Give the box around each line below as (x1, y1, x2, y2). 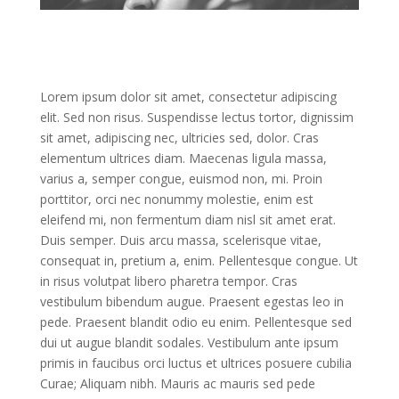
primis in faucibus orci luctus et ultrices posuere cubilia (39, 354, 352, 371)
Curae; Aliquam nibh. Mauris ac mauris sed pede (39, 374, 315, 392)
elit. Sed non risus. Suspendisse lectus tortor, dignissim (39, 108, 354, 126)
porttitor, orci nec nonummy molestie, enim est (39, 190, 313, 208)
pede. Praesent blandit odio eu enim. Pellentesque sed (39, 313, 352, 330)
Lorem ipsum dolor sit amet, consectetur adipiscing (39, 87, 337, 105)
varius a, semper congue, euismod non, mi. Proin (39, 169, 322, 187)
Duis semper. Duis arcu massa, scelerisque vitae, (39, 231, 322, 248)
